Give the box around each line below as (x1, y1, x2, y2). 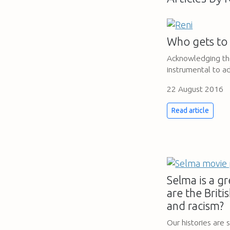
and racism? (167, 200, 224, 213)
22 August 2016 (167, 84, 224, 93)
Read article (171, 106, 209, 114)
